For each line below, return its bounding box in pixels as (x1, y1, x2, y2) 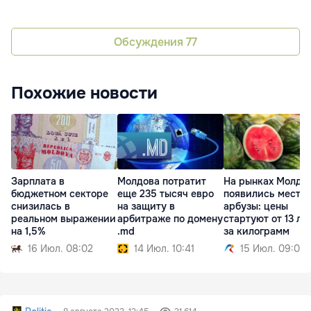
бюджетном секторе (11, 187, 108, 201)
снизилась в (11, 200, 70, 213)
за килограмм (224, 225, 289, 238)
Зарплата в (11, 175, 65, 188)
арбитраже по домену (117, 212, 223, 226)
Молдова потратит (117, 175, 206, 188)
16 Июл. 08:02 (28, 242, 93, 255)
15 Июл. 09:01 (240, 242, 303, 255)
